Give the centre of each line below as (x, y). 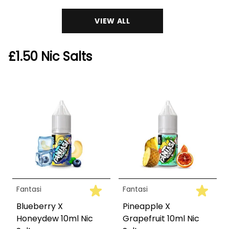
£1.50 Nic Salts (50, 56)
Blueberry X (40, 206)
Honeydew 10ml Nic (55, 218)
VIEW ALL (112, 21)
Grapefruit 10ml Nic (161, 218)
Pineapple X (146, 206)
